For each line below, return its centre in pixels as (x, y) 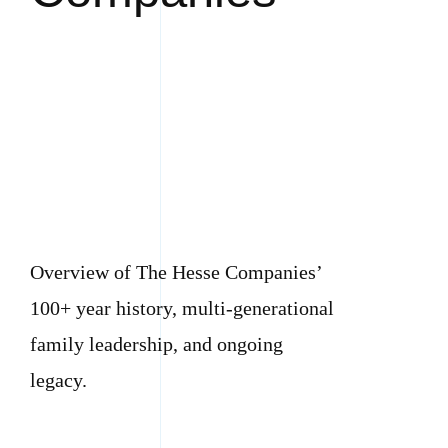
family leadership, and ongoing (156, 343)
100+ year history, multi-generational (181, 307)
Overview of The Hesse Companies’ (175, 271)
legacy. (58, 379)
